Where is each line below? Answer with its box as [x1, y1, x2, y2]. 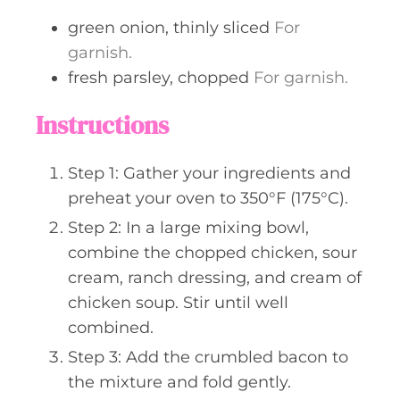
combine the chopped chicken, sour [68, 242, 357, 262]
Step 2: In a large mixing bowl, [68, 217, 309, 237]
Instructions [36, 107, 169, 142]
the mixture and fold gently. [68, 371, 291, 392]
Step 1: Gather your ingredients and [68, 162, 351, 183]
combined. [68, 317, 154, 337]
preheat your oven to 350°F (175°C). [68, 187, 348, 208]
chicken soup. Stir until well [68, 292, 288, 312]
